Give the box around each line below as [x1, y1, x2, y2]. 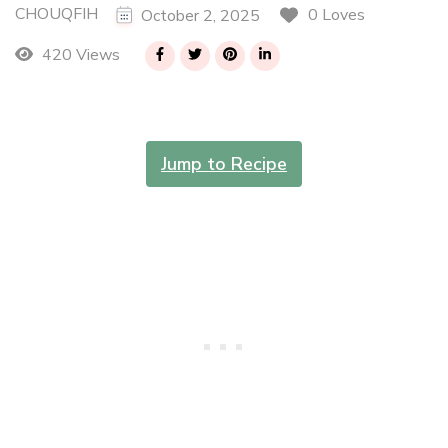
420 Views [37, 44, 120, 67]
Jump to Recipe [161, 151, 287, 176]
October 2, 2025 [141, 4, 260, 27]
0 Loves [308, 4, 365, 27]
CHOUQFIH [15, 3, 98, 26]
